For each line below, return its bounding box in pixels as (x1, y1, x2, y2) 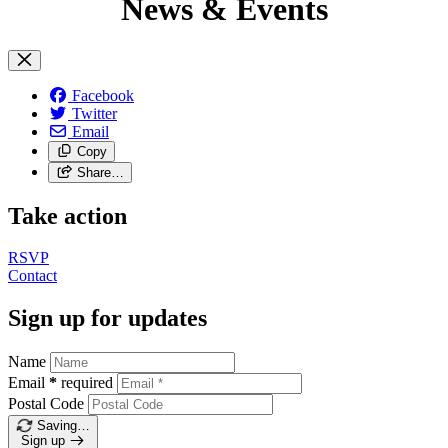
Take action (8, 202, 127, 229)
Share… (76, 164, 124, 180)
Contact (8, 267, 57, 285)
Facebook (72, 86, 134, 104)
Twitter (72, 104, 117, 122)
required (61, 374, 113, 392)
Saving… (36, 418, 90, 434)
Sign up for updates (8, 305, 207, 332)
